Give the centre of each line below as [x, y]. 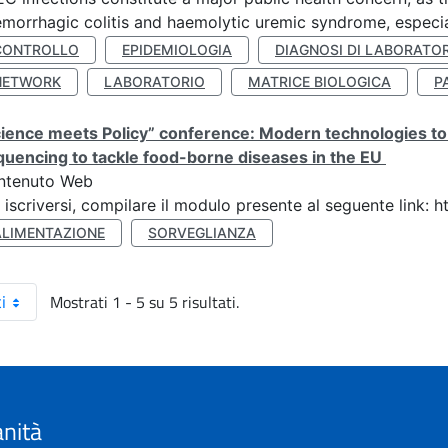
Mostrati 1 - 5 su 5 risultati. [144, 302]
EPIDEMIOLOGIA [177, 49]
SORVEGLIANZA [202, 232]
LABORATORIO [154, 81]
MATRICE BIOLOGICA [319, 81]
